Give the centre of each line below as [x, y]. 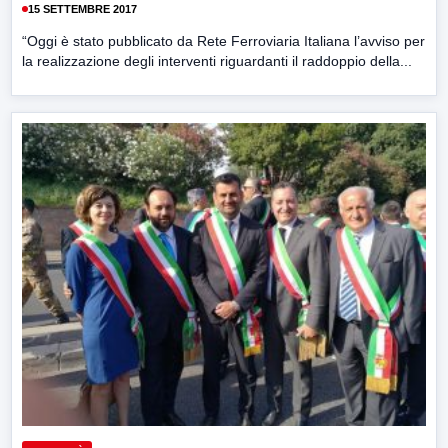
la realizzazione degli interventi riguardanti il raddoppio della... [217, 61]
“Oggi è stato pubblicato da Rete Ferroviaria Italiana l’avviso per [223, 41]
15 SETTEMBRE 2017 [82, 8]
